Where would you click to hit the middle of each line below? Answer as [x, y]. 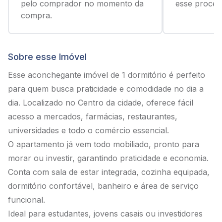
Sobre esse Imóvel [47, 57]
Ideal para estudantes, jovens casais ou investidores [105, 214]
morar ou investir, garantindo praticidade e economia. [108, 158]
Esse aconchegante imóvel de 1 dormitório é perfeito [107, 75]
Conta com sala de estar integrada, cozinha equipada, [109, 172]
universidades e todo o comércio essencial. [88, 130]
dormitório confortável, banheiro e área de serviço [103, 186]
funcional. [27, 200]
